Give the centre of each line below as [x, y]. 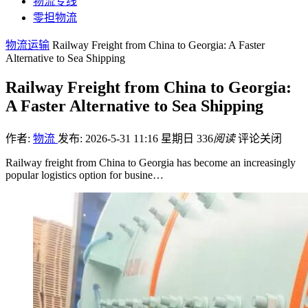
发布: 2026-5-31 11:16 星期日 [127, 138]
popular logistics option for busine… [85, 175]
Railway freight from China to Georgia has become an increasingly [151, 162]
